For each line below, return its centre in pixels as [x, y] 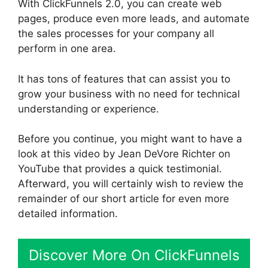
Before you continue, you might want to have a [130, 139]
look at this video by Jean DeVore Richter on [124, 154]
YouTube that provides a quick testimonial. [120, 169]
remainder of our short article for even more [124, 199]
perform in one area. [67, 49]
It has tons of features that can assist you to [124, 79]
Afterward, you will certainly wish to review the [131, 184]
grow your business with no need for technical [129, 94]
